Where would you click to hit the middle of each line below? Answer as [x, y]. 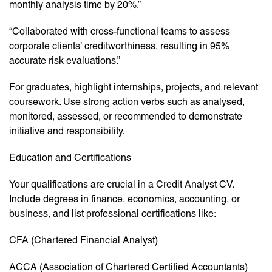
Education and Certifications [70, 158]
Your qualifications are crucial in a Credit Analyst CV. [121, 185]
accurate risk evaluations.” [65, 61]
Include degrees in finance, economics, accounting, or [124, 199]
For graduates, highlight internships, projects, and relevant [134, 87]
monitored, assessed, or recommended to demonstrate [126, 117]
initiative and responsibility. [67, 131]
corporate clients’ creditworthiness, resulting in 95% [119, 46]
